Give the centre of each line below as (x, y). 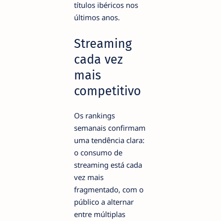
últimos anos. (97, 17)
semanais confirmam (110, 128)
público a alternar (104, 202)
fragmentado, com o (109, 189)
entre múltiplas (100, 214)
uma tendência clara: (109, 140)
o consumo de (98, 152)
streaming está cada (108, 165)
